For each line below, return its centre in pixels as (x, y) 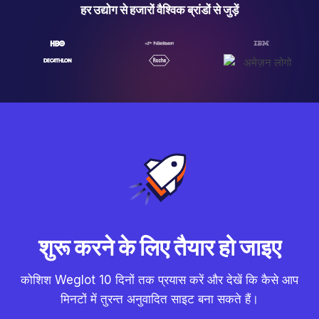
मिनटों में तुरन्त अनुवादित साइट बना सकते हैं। (159, 299)
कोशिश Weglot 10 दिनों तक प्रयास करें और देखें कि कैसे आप (159, 279)
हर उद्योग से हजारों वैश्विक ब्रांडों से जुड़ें (159, 10)
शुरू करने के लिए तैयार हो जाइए (159, 247)
